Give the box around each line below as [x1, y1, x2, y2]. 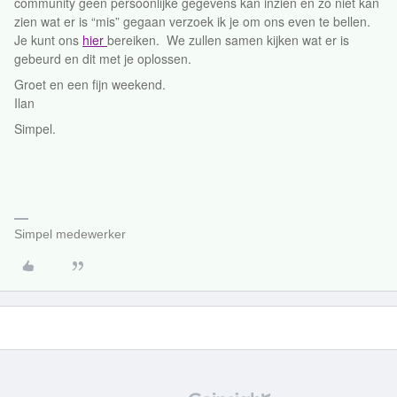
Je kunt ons [14, 31, 82, 49]
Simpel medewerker [14, 227, 126, 241]
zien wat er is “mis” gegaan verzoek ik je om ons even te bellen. [14, 12, 370, 30]
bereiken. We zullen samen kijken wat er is [107, 31, 349, 49]
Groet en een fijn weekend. [14, 75, 166, 93]
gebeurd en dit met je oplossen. [14, 50, 191, 67]
